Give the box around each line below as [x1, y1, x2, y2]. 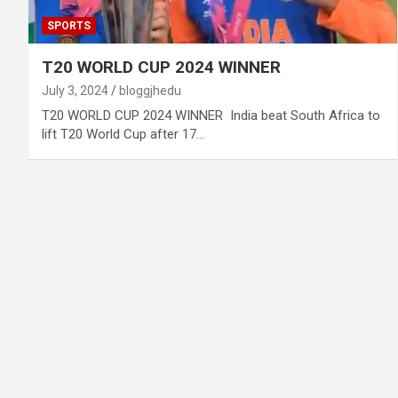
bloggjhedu [119, 83, 181, 98]
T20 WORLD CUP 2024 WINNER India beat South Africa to [42, 107, 380, 123]
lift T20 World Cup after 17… [42, 125, 204, 142]
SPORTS [47, 19, 91, 32]
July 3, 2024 [42, 83, 108, 98]
